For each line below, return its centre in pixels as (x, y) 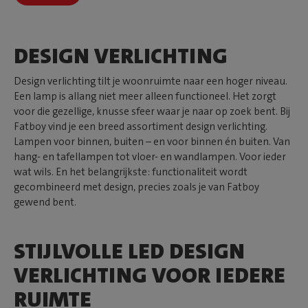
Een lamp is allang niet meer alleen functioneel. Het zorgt (145, 96)
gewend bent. (45, 202)
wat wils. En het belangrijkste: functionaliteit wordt (131, 172)
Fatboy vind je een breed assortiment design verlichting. (141, 126)
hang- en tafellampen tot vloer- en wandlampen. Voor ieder (150, 156)
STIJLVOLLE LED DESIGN (129, 251)
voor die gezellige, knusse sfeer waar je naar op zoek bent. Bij (152, 111)
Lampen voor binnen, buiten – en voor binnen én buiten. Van (152, 141)
